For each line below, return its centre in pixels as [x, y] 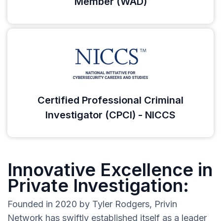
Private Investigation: [98, 186]
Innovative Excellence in [110, 170]
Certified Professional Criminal [110, 100]
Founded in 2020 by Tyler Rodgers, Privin [92, 204]
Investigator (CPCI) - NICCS [110, 115]
